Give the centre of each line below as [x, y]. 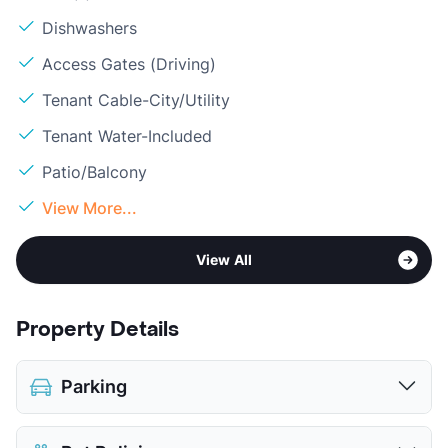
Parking [94, 387]
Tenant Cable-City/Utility [136, 100]
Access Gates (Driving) [129, 64]
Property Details [97, 330]
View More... [89, 208]
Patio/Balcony [94, 172]
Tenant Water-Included [127, 136]
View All [224, 260]
